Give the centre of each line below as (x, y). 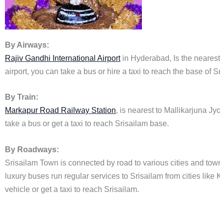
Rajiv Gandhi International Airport (63, 58)
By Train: (22, 97)
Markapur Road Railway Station (60, 110)
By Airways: (27, 45)
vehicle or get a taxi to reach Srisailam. (72, 189)
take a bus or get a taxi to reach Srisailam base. (87, 124)
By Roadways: (32, 149)
